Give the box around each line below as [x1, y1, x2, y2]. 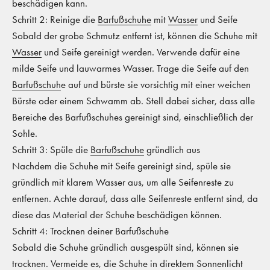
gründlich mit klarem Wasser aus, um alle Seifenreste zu [12, 175, 234, 188]
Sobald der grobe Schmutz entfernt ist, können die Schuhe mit [12, 29, 257, 42]
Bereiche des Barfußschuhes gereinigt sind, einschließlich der [12, 110, 253, 123]
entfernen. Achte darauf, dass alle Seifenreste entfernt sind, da [12, 192, 258, 204]
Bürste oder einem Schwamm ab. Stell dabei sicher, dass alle [12, 94, 255, 107]
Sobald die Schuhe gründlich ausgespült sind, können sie [12, 240, 239, 253]
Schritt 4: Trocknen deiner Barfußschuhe [12, 224, 169, 237]
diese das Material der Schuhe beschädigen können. [12, 208, 222, 221]
